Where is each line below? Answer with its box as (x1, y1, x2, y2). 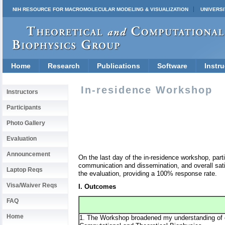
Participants (7, 104, 41, 111)
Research (48, 62, 80, 70)
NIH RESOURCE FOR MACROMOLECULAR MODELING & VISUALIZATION (13, 7, 188, 12)
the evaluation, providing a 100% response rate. (78, 170, 217, 178)
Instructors (7, 88, 38, 95)
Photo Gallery (7, 120, 45, 127)
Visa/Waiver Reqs (7, 182, 57, 189)
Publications (97, 62, 140, 70)
